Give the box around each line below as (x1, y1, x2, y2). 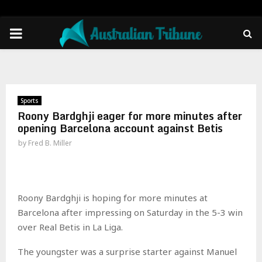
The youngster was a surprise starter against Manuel (18, 245, 237, 257)
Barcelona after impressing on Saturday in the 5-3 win (18, 206, 243, 218)
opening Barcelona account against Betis (18, 119, 223, 137)
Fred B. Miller (28, 138, 72, 148)
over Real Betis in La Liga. (18, 220, 123, 233)
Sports (20, 96, 39, 105)
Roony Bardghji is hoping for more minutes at (18, 191, 208, 204)
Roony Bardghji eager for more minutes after (18, 107, 242, 125)
